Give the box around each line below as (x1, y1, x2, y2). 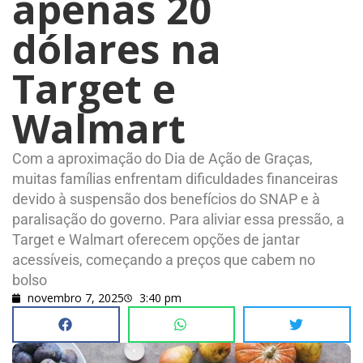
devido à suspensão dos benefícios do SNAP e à (12, 190, 320, 207)
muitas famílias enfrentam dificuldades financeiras (12, 170, 338, 187)
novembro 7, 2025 (28, 290, 124, 305)
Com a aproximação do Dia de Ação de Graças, (12, 150, 313, 167)
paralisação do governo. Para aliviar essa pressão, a (12, 211, 344, 228)
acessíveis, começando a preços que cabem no (12, 251, 315, 268)
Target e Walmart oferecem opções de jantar (12, 231, 300, 248)
